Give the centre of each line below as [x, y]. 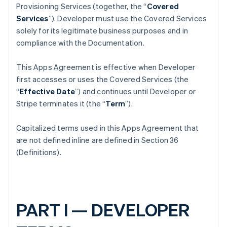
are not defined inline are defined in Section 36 [98, 140]
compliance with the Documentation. [80, 43]
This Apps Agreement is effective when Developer [106, 67]
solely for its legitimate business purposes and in [102, 30]
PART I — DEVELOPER [103, 210]
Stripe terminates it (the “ [61, 103]
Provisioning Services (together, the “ [82, 6]
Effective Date [47, 91]
